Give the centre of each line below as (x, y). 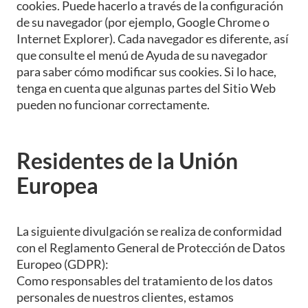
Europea (57, 185)
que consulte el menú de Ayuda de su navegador (142, 55)
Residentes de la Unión (127, 160)
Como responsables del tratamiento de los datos (145, 280)
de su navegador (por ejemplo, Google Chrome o (143, 22)
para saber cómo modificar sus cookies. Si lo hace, (146, 71)
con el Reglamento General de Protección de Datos (151, 247)
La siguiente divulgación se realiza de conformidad (149, 231)
